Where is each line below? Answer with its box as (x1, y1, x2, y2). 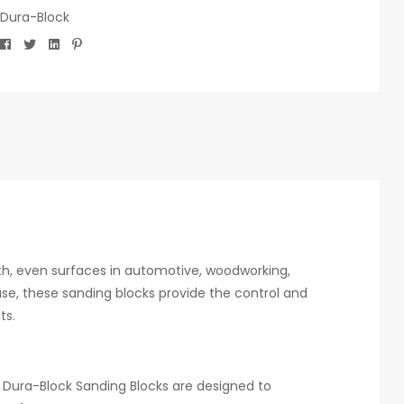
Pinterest (80, 33, 136, 52)
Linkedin (62, 33, 112, 52)
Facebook (14, 33, 75, 52)
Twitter (39, 33, 83, 52)
